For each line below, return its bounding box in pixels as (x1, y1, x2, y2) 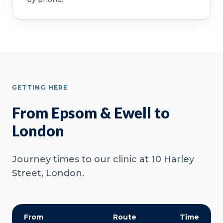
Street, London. (12, 168, 84, 179)
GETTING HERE (12, 84, 68, 92)
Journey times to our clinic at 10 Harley (12, 154, 194, 165)
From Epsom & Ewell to (12, 104, 170, 122)
